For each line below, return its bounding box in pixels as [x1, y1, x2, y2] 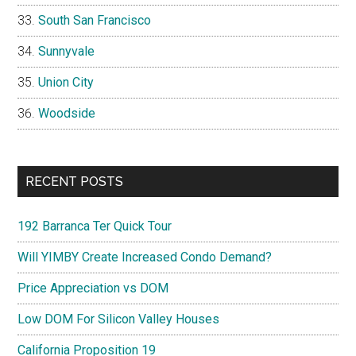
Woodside [38, 105, 96, 121]
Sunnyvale [38, 43, 95, 59]
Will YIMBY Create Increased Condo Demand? [17, 249, 273, 265]
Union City [38, 74, 95, 90]
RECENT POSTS [25, 173, 124, 189]
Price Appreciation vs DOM [17, 280, 169, 296]
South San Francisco [38, 12, 152, 28]
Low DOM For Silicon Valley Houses [17, 311, 220, 327]
